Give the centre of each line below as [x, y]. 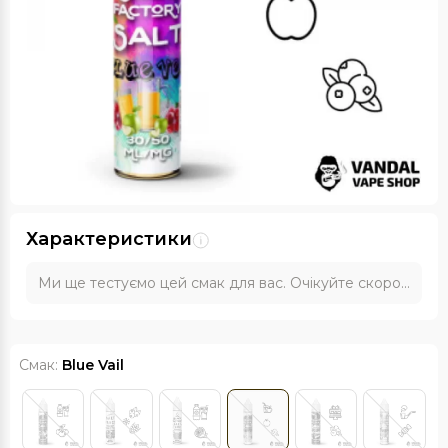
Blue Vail [93, 365]
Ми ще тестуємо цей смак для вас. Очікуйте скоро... [224, 283]
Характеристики [109, 239]
